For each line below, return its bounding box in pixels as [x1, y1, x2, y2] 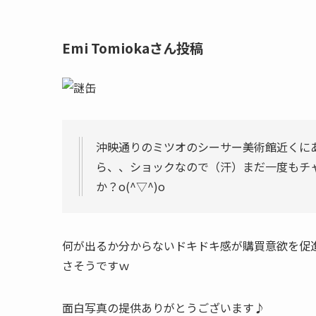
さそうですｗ [62, 256, 130, 274]
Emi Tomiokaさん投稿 [62, 37, 203, 58]
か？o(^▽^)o [96, 177, 165, 195]
